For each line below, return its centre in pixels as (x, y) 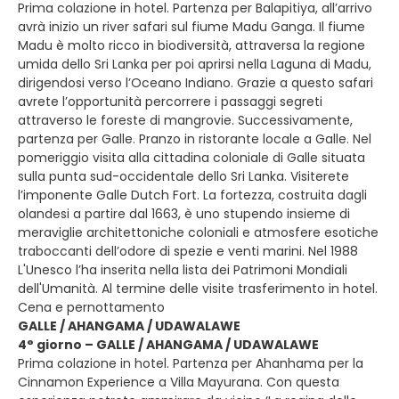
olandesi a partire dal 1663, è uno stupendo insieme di (184, 214)
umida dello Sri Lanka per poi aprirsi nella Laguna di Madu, (195, 64)
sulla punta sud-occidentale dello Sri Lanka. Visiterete (183, 176)
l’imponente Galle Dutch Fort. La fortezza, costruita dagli (192, 195)
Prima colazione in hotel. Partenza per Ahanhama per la (191, 363)
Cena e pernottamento (91, 307)
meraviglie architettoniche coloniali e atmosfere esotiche (198, 232)
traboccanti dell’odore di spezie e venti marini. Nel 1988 (188, 251)
